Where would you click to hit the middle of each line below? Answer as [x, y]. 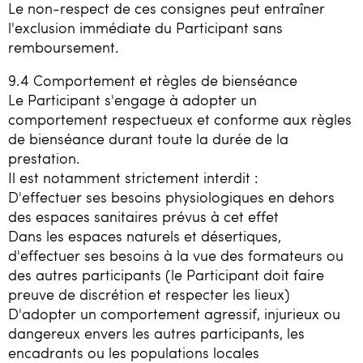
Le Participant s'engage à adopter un [132, 100]
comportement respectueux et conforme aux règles [180, 120]
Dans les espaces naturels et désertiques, [145, 236]
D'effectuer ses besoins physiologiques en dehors [171, 197]
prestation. [44, 158]
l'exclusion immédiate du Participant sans [145, 27]
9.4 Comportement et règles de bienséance [153, 81]
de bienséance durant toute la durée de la [148, 139]
